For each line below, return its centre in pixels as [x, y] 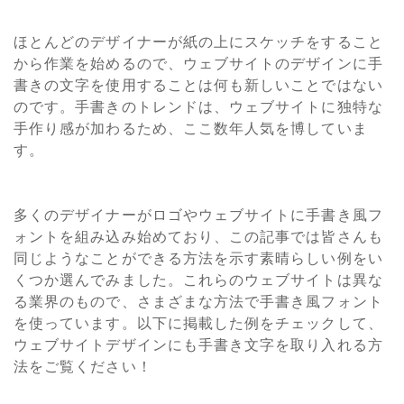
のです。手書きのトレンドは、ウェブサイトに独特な [198, 107]
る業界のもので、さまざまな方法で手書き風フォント [198, 302]
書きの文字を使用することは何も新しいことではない [198, 86]
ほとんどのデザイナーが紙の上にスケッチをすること [198, 42]
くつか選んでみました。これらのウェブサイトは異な [198, 280]
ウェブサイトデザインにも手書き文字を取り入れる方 [198, 345]
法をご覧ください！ [83, 367]
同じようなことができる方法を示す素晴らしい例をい [198, 259]
